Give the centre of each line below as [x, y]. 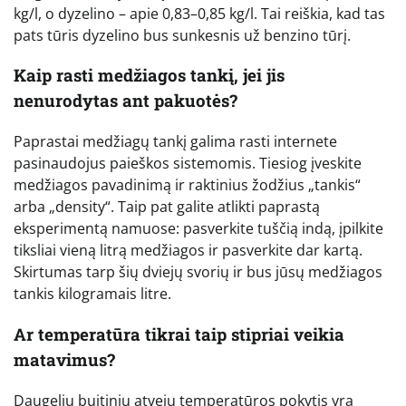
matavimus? [64, 359]
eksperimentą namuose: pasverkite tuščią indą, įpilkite [198, 229]
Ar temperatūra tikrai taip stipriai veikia [179, 333]
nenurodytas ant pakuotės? [126, 101]
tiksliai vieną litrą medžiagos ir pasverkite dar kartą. [188, 251]
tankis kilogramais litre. [92, 294]
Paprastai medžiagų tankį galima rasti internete [175, 142]
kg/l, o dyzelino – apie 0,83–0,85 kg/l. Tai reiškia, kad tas [199, 13]
